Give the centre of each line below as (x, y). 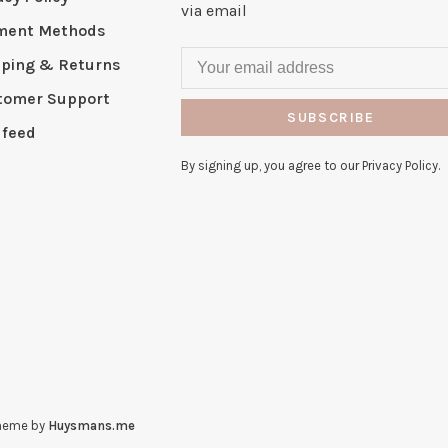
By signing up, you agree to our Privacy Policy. (310, 165)
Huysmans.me (91, 425)
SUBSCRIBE (331, 117)
